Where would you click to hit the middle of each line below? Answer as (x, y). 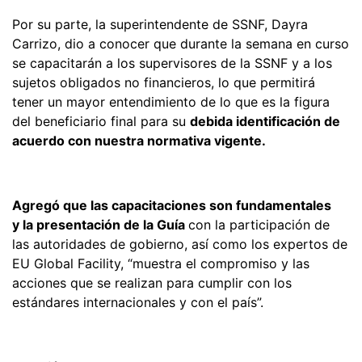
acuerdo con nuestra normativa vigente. (139, 140)
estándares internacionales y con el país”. (138, 302)
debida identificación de (265, 121)
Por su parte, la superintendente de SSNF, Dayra (160, 24)
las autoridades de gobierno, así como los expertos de (180, 244)
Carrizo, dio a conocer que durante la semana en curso (181, 43)
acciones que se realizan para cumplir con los (152, 282)
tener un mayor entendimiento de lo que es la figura (171, 101)
